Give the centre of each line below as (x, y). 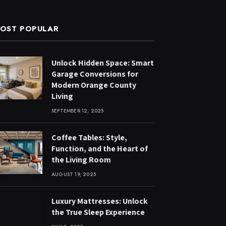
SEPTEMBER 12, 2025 (78, 111)
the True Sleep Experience (98, 212)
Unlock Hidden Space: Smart (103, 63)
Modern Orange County (94, 85)
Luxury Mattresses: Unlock (100, 201)
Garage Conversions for (95, 74)
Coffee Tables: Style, (89, 138)
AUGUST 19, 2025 (74, 175)
